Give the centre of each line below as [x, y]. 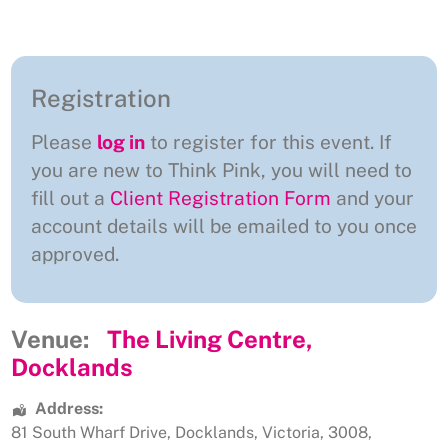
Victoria [291, 433]
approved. [75, 254]
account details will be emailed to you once [224, 226]
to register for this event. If [268, 142]
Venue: [50, 339]
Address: [69, 409]
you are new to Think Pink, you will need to [221, 170]
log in [121, 142]
